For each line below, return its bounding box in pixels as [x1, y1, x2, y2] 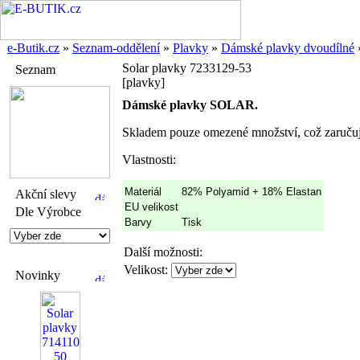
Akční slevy [15, 187, 76, 201]
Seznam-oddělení [72, 41, 160, 55]
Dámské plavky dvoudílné [221, 41, 354, 55]
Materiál [125, 186, 162, 198]
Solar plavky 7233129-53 [122, 61, 252, 75]
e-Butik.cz [7, 41, 59, 55]
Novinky [15, 268, 60, 282]
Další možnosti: [124, 245, 202, 259]
